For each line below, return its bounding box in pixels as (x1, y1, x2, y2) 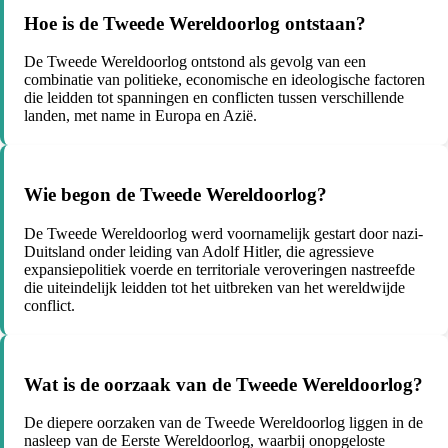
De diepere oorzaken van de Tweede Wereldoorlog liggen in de (24, 414, 423, 432)
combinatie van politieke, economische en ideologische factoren (24, 71, 425, 89)
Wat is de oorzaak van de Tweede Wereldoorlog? (24, 373, 423, 395)
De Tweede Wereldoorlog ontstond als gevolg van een (24, 53, 366, 71)
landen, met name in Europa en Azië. (24, 107, 257, 125)
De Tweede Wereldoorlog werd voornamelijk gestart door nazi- (24, 224, 423, 242)
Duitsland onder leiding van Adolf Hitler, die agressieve (24, 242, 374, 260)
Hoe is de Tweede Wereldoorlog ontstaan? (24, 12, 366, 34)
